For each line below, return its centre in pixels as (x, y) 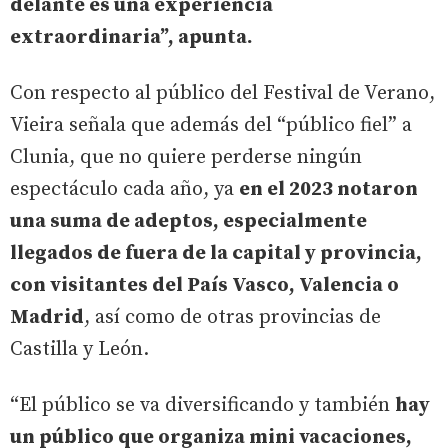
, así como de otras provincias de (232, 317)
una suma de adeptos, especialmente (188, 221)
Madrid (47, 317)
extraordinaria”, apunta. (131, 37)
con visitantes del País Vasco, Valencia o (204, 285)
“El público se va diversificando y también (202, 405)
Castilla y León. (79, 349)
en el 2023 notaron (328, 189)
